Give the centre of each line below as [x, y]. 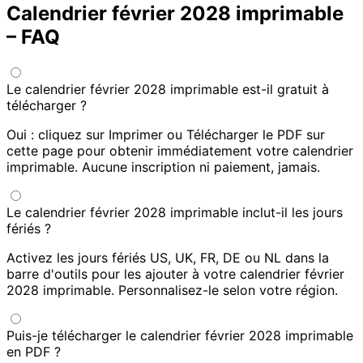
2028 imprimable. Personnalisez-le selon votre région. [172, 290]
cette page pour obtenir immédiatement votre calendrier [180, 151]
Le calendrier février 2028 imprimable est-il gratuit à [168, 90]
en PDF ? [34, 352]
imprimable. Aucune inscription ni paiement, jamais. [163, 167]
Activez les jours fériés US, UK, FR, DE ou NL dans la [168, 258]
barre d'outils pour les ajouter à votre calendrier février [175, 274]
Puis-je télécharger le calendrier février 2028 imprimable [180, 336]
